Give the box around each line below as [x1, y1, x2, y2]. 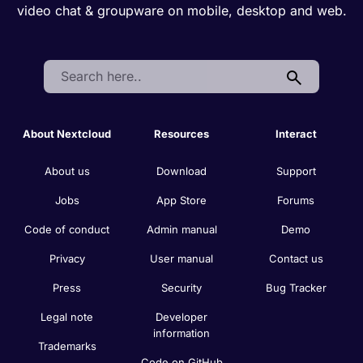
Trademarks [37, 340, 96, 353]
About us [44, 164, 90, 178]
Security [161, 281, 202, 295]
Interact [275, 127, 317, 141]
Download [156, 164, 207, 178]
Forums [277, 194, 315, 207]
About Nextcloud [23, 127, 112, 141]
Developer [156, 310, 207, 324]
